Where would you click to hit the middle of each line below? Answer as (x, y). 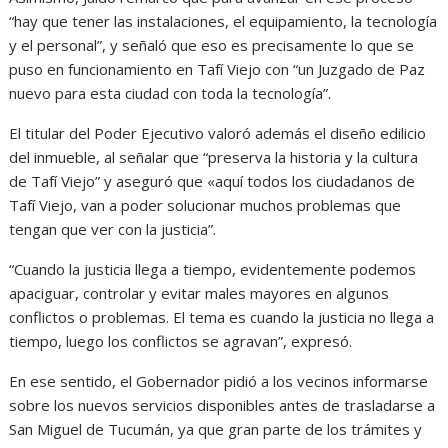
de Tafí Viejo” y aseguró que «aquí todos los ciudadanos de (212, 181)
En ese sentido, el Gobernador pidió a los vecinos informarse (219, 381)
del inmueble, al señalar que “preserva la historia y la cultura (214, 157)
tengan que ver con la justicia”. (113, 229)
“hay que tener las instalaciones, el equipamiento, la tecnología (223, 21)
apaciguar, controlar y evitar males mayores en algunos (199, 293)
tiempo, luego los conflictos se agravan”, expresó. (181, 341)
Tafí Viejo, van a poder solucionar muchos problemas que (205, 205)
